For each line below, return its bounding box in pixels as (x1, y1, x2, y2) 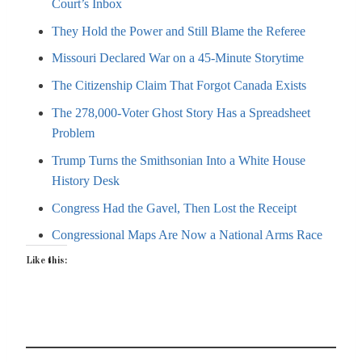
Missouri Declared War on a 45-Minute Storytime (52, 51, 304, 65)
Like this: (26, 256, 67, 267)
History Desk (52, 173, 120, 187)
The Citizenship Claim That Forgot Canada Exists (52, 78, 306, 93)
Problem (52, 125, 95, 140)
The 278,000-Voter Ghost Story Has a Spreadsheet (52, 105, 310, 120)
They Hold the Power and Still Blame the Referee (52, 23, 305, 38)
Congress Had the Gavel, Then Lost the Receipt (52, 200, 297, 215)
